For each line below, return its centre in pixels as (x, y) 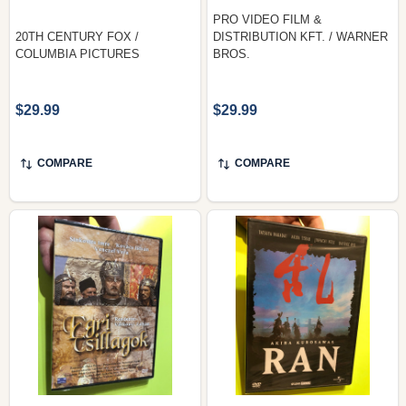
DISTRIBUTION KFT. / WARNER (300, 36)
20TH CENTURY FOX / (77, 36)
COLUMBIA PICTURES (77, 53)
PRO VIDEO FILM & (267, 19)
